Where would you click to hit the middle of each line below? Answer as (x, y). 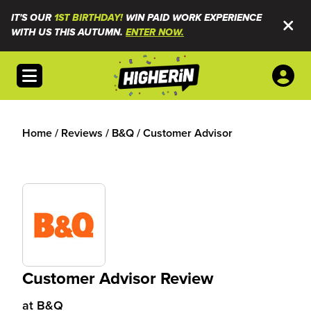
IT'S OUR (33, 18)
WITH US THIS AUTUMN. (68, 33)
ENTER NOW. (155, 33)
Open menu (50, 72)
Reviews (82, 133)
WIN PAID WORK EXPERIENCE (192, 18)
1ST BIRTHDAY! (89, 18)
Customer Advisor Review (118, 278)
